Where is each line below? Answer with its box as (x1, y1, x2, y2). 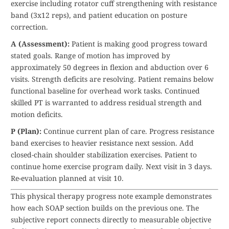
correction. (11, 22, 48, 32)
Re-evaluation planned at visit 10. (11, 173, 124, 183)
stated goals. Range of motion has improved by (11, 51, 170, 60)
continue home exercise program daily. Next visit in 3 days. (11, 162, 212, 171)
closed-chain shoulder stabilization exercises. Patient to (11, 150, 197, 159)
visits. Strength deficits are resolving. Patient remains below (11, 74, 214, 84)
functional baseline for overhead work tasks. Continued (11, 86, 200, 96)
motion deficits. (11, 109, 63, 119)
